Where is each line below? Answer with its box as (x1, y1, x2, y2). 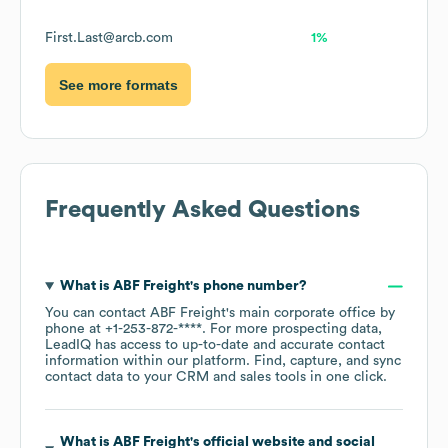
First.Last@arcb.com (45, 31, 173, 46)
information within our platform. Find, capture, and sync (45, 354, 401, 369)
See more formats (58, 76, 178, 93)
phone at (45, 322, 105, 337)
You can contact (45, 306, 150, 321)
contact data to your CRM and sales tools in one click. (45, 370, 387, 385)
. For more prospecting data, (202, 322, 382, 337)
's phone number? (189, 279, 307, 294)
